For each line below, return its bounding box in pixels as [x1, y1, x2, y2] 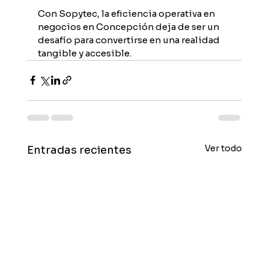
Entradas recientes [26, 143, 131, 157]
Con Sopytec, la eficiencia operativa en [37, 7, 217, 19]
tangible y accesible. [37, 47, 131, 59]
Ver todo [205, 142, 243, 154]
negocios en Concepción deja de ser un [37, 20, 221, 32]
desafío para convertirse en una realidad [37, 34, 222, 46]
